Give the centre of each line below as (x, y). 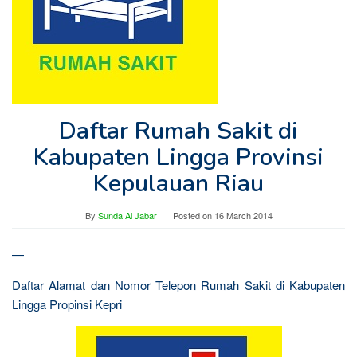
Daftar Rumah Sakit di (178, 131)
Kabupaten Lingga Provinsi (178, 157)
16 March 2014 (243, 215)
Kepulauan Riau (178, 184)
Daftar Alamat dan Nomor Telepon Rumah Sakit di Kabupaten (178, 285)
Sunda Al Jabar (127, 215)
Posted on (193, 215)
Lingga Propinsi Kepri (67, 304)
